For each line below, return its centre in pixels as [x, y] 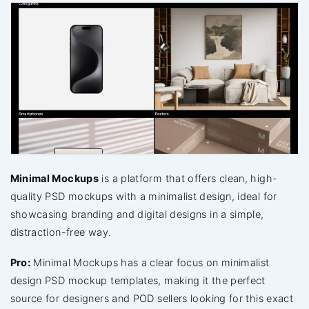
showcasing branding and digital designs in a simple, [137, 214]
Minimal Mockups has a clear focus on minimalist [150, 262]
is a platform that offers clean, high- [188, 178]
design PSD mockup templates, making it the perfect [138, 280]
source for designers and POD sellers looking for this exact [152, 298]
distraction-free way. [61, 232]
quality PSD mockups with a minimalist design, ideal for [143, 196]
